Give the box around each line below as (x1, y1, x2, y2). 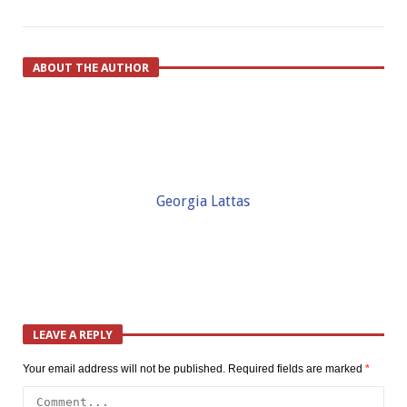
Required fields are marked (227, 362, 365, 375)
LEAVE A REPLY (32, 327, 113, 342)
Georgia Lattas (156, 192, 251, 210)
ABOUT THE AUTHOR (32, 60, 149, 74)
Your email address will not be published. (22, 362, 225, 375)
